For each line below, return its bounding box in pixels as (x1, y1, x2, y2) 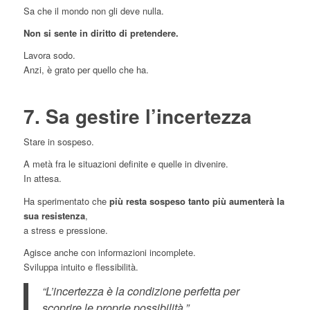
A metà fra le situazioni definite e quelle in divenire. (23, 157, 228, 171)
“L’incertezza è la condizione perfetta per (42, 283, 239, 300)
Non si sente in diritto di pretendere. (23, 26, 179, 40)
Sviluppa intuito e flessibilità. (23, 259, 138, 273)
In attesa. (23, 172, 62, 185)
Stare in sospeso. (23, 135, 94, 149)
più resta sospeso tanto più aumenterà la (109, 194, 284, 208)
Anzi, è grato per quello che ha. (23, 63, 149, 77)
